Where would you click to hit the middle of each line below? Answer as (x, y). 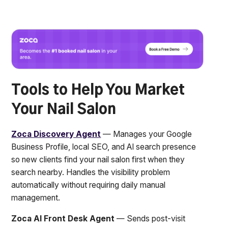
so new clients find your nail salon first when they (98, 159)
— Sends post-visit (150, 218)
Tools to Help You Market (98, 91)
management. (36, 197)
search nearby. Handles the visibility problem (91, 172)
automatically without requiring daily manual (89, 185)
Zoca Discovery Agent (56, 134)
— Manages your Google (147, 134)
